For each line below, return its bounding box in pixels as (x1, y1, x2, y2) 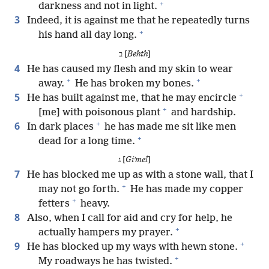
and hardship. (169, 106, 236, 118)
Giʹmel (125, 156, 148, 165)
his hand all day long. (38, 29, 137, 41)
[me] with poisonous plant (38, 106, 160, 118)
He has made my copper (128, 183, 243, 195)
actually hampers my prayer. (38, 226, 173, 238)
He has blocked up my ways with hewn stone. (25, 241, 238, 253)
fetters (38, 198, 70, 210)
